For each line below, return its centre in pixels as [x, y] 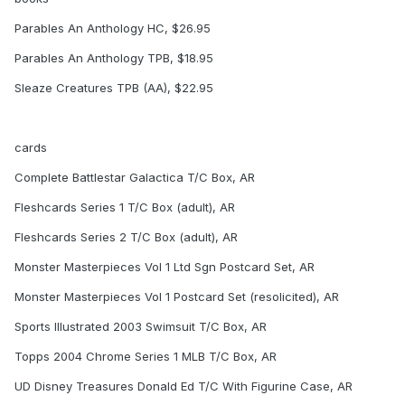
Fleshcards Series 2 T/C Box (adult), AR [126, 237]
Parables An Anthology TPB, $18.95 [114, 58]
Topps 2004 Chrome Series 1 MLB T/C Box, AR [146, 357]
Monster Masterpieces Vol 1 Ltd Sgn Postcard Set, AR [165, 267]
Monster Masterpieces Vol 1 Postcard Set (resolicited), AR [177, 297]
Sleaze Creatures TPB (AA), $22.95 [114, 88]
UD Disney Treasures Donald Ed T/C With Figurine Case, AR [184, 386]
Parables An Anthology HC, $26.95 [113, 28]
